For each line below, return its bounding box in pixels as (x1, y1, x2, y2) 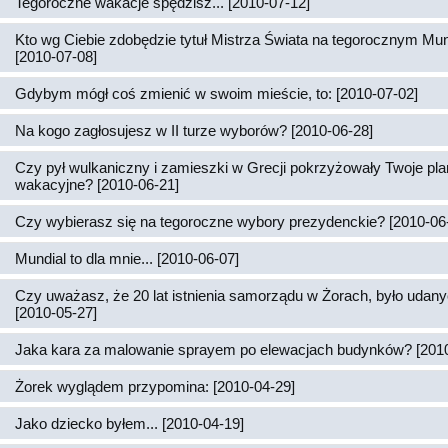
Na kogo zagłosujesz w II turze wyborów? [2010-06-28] (15, 122, 373, 139)
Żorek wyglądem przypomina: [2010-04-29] (15, 378, 295, 395)
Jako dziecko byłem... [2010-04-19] (15, 415, 244, 432)
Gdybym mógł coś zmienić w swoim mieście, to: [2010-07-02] (15, 85, 418, 102)
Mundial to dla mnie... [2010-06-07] (15, 250, 239, 267)
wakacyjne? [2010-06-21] (15, 176, 179, 193)
